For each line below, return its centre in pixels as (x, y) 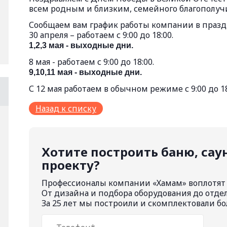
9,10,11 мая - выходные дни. (85, 72)
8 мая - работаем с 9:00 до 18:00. (91, 62)
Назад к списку (66, 108)
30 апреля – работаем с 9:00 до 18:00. (101, 35)
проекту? (71, 165)
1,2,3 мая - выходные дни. (81, 45)
